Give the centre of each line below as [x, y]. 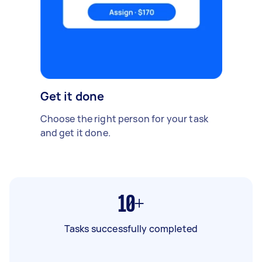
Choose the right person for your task [124, 118]
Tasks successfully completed [131, 228]
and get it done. [75, 132]
